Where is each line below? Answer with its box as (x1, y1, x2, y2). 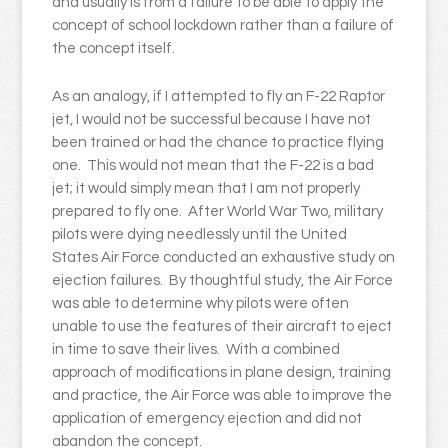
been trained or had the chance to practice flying (52, 135, 385, 150)
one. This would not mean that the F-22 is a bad (52, 158, 375, 173)
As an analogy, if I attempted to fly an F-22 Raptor (52, 89, 386, 104)
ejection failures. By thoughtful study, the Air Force (52, 273, 394, 288)
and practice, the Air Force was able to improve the (52, 388, 393, 403)
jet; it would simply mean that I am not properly (52, 181, 361, 196)
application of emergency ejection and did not (52, 411, 363, 426)
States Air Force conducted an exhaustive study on (52, 250, 396, 265)
